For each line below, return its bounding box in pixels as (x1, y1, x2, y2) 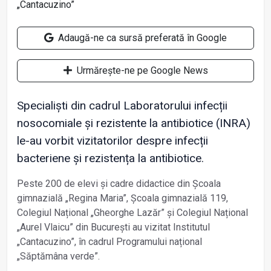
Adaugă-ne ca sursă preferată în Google (56, 31, 227, 44)
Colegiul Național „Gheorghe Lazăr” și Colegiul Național (17, 206, 248, 218)
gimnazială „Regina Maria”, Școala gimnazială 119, (17, 192, 228, 204)
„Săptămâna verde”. (17, 250, 102, 262)
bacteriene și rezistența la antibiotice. (17, 151, 204, 165)
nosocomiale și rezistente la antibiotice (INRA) (17, 116, 250, 130)
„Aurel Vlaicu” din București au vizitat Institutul (17, 221, 210, 233)
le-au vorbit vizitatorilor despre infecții (17, 133, 208, 148)
